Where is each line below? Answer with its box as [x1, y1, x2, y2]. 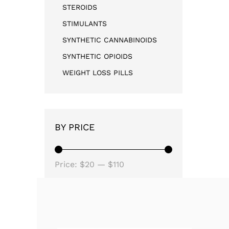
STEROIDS [62, 3, 97, 11]
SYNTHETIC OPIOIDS [62, 52, 132, 60]
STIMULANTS [62, 19, 107, 28]
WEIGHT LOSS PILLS [62, 68, 133, 77]
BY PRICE [55, 121, 95, 132]
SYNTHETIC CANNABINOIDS [62, 35, 157, 44]
